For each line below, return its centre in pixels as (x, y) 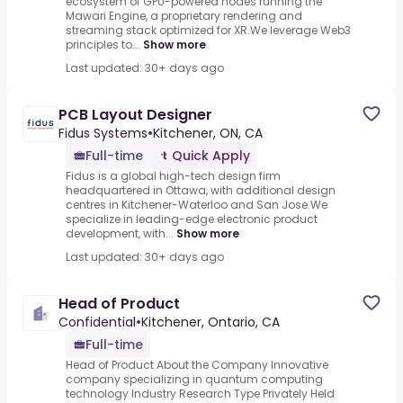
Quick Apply (211, 156)
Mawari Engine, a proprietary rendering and (184, 16)
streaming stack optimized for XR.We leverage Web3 (208, 31)
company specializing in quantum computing (194, 380)
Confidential (97, 322)
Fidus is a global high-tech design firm (173, 176)
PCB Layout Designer (135, 115)
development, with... (120, 234)
